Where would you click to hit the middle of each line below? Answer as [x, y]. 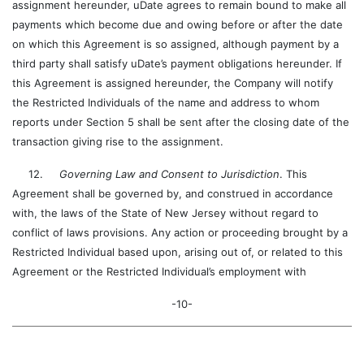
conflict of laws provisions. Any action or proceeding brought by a [180, 232]
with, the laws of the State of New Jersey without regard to [165, 213]
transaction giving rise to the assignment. [118, 141]
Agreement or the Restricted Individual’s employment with [159, 271]
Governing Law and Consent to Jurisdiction [169, 174]
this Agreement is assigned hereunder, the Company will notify [173, 83]
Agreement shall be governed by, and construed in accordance [173, 193]
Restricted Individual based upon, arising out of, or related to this [178, 252]
